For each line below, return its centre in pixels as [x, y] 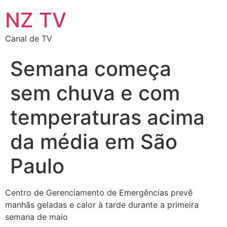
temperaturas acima [107, 117]
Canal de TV [29, 39]
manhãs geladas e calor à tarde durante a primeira [102, 205]
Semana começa [91, 69]
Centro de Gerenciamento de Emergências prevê [99, 193]
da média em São [94, 142]
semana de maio [39, 217]
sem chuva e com [95, 93]
